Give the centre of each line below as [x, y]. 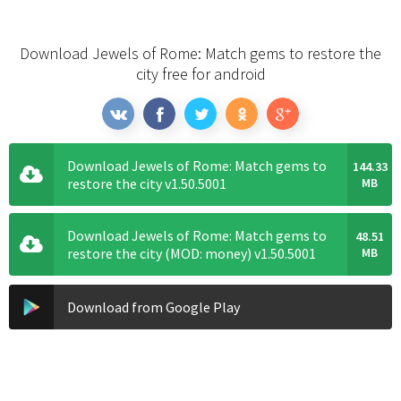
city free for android [200, 73]
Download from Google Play [154, 307]
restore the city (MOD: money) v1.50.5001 [192, 253]
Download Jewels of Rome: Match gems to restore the [200, 53]
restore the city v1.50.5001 [147, 183]
